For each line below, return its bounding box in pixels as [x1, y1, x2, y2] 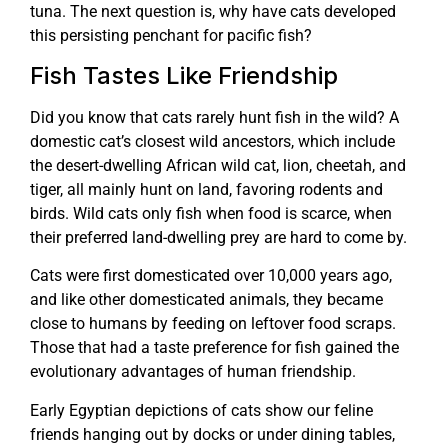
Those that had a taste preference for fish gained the [30, 338, 399, 358]
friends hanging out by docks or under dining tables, [30, 424, 395, 444]
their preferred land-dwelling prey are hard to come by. [30, 228, 407, 248]
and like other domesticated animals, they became [30, 290, 383, 310]
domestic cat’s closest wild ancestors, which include [30, 132, 395, 152]
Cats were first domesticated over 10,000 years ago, [30, 266, 392, 286]
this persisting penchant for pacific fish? [30, 25, 312, 45]
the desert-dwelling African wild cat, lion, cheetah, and [30, 156, 406, 176]
